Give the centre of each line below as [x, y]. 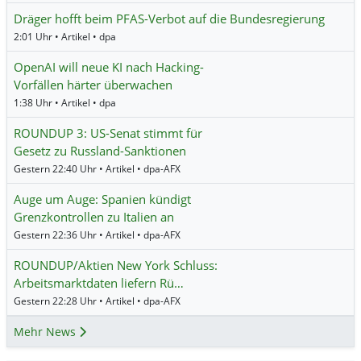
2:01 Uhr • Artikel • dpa [65, 37]
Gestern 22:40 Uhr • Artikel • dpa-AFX [97, 169]
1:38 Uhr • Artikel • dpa [65, 103]
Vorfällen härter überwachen [93, 85]
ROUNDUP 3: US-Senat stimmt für [108, 133]
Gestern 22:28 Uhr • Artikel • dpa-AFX [97, 301]
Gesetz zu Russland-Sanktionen [100, 151]
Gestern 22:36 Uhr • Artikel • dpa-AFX [97, 235]
